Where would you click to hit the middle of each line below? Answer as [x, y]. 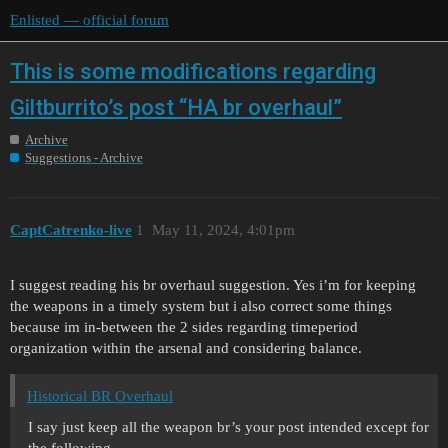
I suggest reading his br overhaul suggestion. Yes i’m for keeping [213, 285]
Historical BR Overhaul [100, 396]
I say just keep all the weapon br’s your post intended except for [228, 427]
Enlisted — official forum [89, 20]
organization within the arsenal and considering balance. [186, 348]
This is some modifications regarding [193, 71]
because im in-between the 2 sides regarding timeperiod [184, 327]
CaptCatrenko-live [71, 230]
